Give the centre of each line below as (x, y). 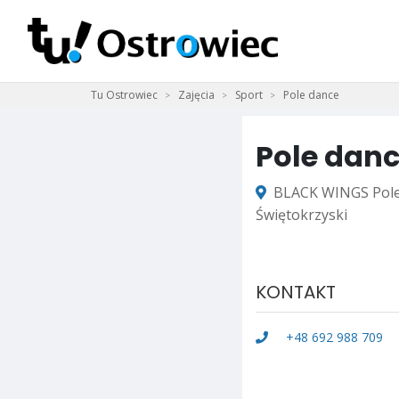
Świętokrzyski (301, 215)
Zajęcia (196, 95)
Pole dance (311, 95)
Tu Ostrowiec (124, 95)
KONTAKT (296, 292)
